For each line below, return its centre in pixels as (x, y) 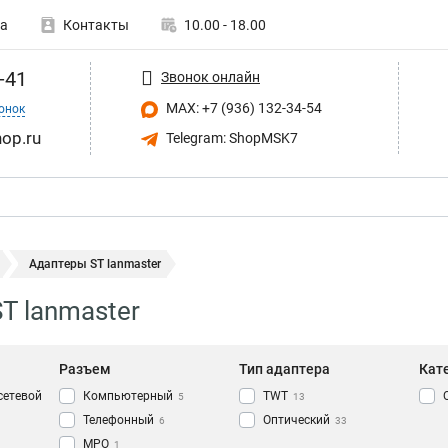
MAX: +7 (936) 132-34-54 (242, 108)
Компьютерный (128, 396)
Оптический (296, 420)
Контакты (96, 25)
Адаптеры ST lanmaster (95, 264)
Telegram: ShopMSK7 (230, 137)
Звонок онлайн (210, 76)
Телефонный (118, 420)
